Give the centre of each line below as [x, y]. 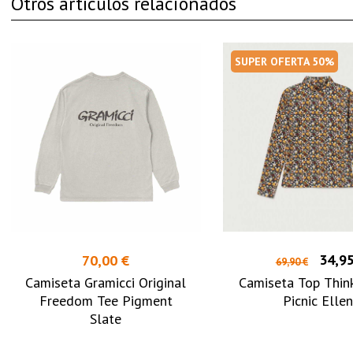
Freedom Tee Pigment [106, 301]
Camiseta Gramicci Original [106, 283]
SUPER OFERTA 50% [284, 61]
